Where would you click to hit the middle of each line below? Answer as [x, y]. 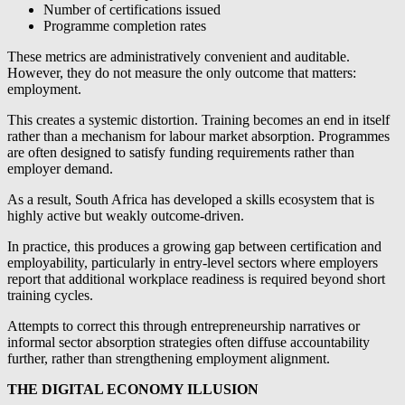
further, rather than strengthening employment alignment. [169, 359]
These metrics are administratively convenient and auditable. [179, 57]
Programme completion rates [125, 26]
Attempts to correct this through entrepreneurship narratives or [184, 326]
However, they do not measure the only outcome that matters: [182, 73]
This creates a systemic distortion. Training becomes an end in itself [198, 120]
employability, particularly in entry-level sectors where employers [193, 263]
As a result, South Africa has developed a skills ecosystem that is [191, 200]
